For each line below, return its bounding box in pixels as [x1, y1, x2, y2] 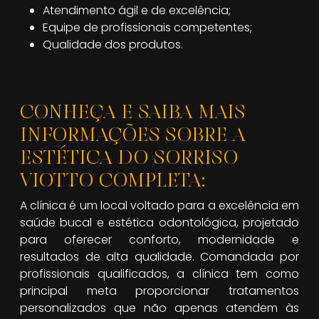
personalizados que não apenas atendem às [20, 299, 299, 316]
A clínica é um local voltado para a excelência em [20, 197, 299, 214]
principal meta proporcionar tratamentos [20, 282, 299, 299]
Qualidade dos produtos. [43, 36, 183, 53]
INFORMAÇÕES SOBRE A [20, 122, 245, 147]
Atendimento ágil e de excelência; [43, 1, 231, 19]
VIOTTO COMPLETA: [20, 167, 205, 192]
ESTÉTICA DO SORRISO [20, 145, 238, 169]
